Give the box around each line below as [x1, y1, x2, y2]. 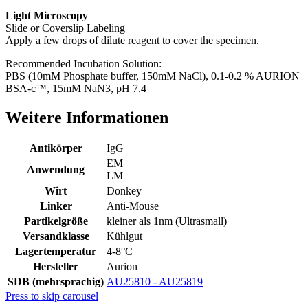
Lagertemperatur [15, 245, 96, 258]
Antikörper [29, 142, 82, 155]
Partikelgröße [23, 215, 88, 228]
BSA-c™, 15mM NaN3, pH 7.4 [5, 82, 146, 94]
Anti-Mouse [107, 200, 159, 212]
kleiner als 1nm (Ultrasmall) [107, 215, 227, 228]
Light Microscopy [5, 9, 88, 21]
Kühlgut [107, 230, 142, 243]
